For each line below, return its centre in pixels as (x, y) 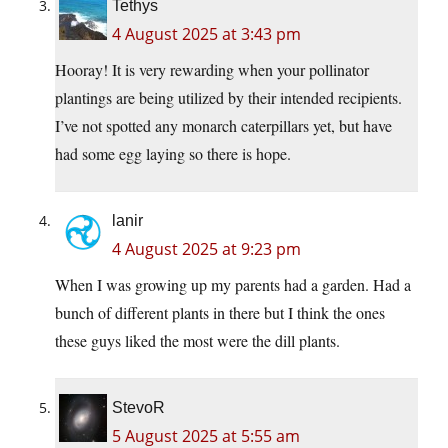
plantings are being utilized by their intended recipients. (228, 98)
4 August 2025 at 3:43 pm (206, 34)
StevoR (138, 408)
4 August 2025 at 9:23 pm (206, 249)
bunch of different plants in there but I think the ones (220, 313)
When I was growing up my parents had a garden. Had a (233, 285)
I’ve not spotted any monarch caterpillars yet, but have (223, 126)
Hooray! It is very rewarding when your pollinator (212, 70)
